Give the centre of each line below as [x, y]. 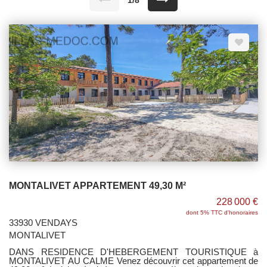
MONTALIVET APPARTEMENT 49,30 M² [97, 186]
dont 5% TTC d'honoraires [222, 213]
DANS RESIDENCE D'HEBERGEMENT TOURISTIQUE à [133, 252]
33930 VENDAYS [43, 223]
